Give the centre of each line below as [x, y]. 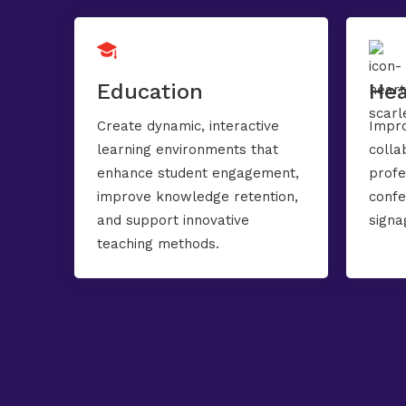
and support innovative [173, 220]
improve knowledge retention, [198, 197]
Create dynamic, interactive [188, 126]
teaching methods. [158, 244]
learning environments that [188, 150]
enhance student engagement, [198, 173]
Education [150, 92]
